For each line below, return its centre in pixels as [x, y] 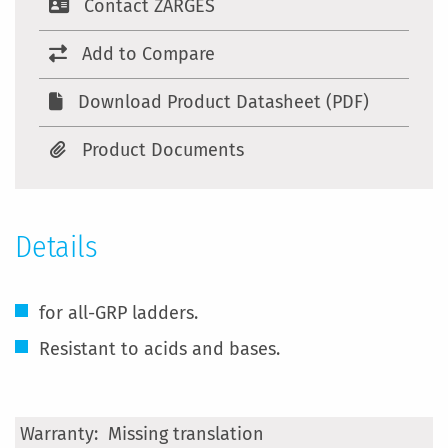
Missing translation [186, 434]
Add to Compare [148, 54]
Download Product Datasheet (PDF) [223, 102]
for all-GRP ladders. [118, 313]
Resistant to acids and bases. [159, 349]
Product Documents [163, 150]
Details [56, 247]
